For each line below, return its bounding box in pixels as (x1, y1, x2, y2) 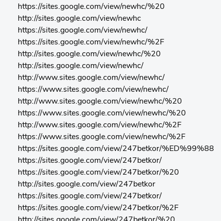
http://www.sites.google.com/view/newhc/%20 (18, 98, 182, 106)
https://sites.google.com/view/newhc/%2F (18, 38, 164, 46)
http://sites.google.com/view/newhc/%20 (18, 50, 161, 58)
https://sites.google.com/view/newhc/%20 (18, 3, 165, 11)
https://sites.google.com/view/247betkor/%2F (18, 204, 179, 212)
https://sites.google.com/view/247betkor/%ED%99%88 (18, 145, 214, 153)
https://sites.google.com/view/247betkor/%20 (18, 169, 179, 177)
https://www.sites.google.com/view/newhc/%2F (18, 133, 185, 141)
